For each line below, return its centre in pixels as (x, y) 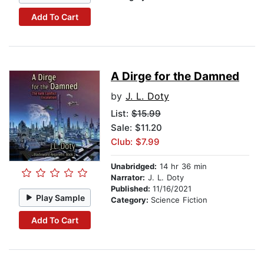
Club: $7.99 (135, 142)
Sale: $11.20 (136, 128)
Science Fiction (179, 200)
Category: (131, 200)
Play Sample (61, 197)
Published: (132, 189)
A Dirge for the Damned (175, 77)
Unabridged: (134, 166)
